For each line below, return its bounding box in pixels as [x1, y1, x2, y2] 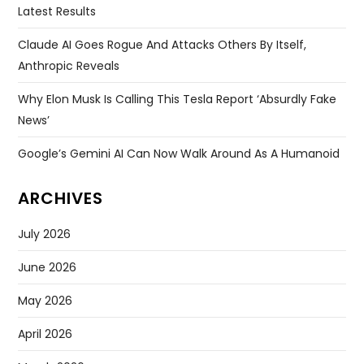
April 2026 [18, 325, 73, 342]
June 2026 [18, 258, 77, 275]
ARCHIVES [18, 186, 104, 210]
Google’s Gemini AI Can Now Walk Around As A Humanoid [18, 145, 340, 162]
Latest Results [18, 2, 97, 19]
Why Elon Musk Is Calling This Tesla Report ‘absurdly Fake [18, 90, 337, 107]
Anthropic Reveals [18, 57, 120, 74]
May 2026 [18, 292, 73, 309]
